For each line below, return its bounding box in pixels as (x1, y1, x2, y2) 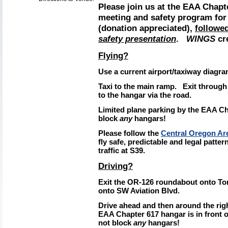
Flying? (98, 50, 128, 61)
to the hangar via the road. (98, 91, 193, 99)
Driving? (98, 161, 133, 171)
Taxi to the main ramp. (98, 82, 183, 91)
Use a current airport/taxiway (98, 67, 201, 76)
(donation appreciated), (98, 23, 195, 33)
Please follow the (98, 129, 161, 137)
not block (98, 218, 133, 227)
